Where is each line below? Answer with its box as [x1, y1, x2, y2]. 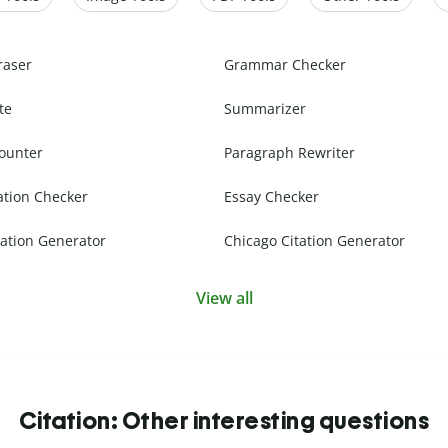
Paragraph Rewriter [224, 143, 355, 163]
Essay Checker [224, 187, 319, 207]
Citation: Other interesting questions [18, 406, 430, 436]
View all [195, 287, 253, 310]
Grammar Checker [224, 55, 346, 75]
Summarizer [224, 99, 306, 119]
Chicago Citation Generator [224, 231, 405, 251]
